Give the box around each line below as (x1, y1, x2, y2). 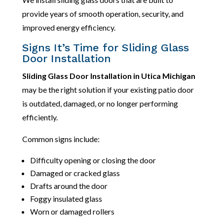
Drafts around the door (30, 181, 108, 190)
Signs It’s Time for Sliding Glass (22, 41, 189, 54)
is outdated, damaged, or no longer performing (22, 98, 178, 108)
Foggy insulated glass (30, 193, 102, 203)
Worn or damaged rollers (30, 206, 114, 216)
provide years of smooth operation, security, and (22, 8, 184, 18)
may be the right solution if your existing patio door (22, 84, 194, 94)
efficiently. (22, 112, 58, 122)
